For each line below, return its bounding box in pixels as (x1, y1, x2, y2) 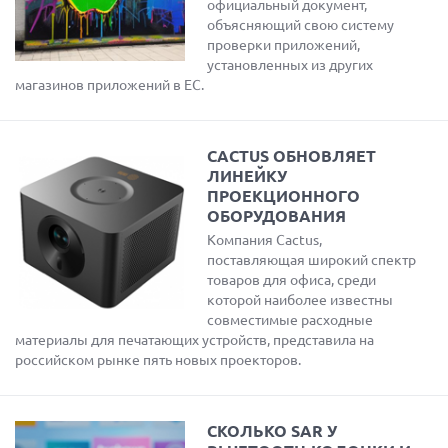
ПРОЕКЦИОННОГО (207, 187, 360, 205)
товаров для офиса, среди (207, 272, 376, 288)
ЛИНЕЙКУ (207, 167, 287, 185)
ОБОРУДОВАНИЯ (207, 207, 346, 225)
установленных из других (207, 57, 373, 73)
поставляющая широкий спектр (207, 252, 416, 268)
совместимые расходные (207, 312, 373, 328)
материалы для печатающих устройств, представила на (15, 332, 374, 348)
